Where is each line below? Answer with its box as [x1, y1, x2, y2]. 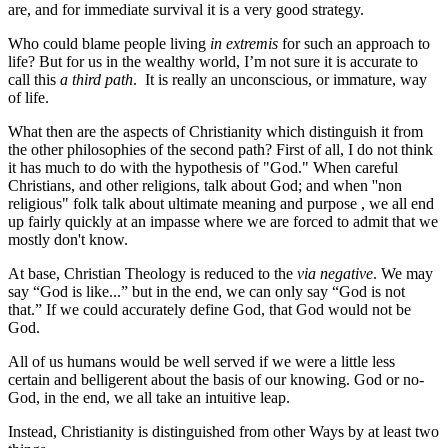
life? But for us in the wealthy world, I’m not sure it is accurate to [8, 52, 418, 70]
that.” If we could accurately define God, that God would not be [8, 300, 411, 318]
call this [8, 70, 60, 88]
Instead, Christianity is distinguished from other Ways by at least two [8, 422, 439, 440]
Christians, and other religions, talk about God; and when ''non [8, 176, 402, 194]
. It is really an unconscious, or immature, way [133, 70, 427, 88]
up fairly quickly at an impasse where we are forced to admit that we [8, 212, 438, 230]
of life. [8, 88, 49, 106]
